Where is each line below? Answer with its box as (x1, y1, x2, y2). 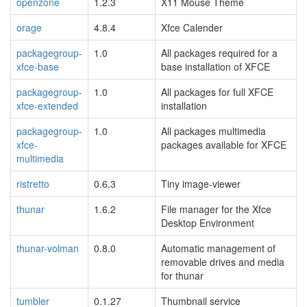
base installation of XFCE (161, 59, 270, 73)
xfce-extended (16, 98, 78, 112)
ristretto (16, 176, 49, 191)
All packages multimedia (161, 123, 266, 138)
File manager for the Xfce (161, 201, 271, 216)
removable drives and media (161, 254, 284, 269)
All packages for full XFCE (161, 84, 273, 99)
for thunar (161, 268, 204, 282)
